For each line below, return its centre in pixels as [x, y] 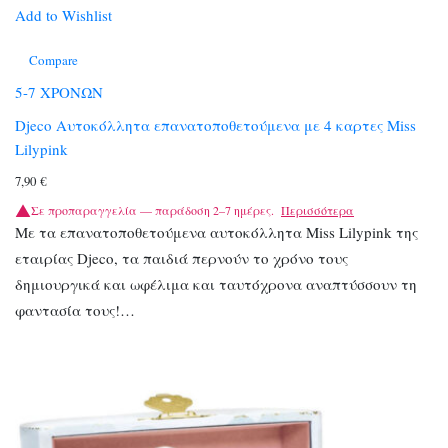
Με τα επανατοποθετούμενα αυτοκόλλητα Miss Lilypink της [216, 231]
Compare [53, 60]
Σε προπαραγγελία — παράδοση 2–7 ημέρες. [152, 209]
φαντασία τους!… [75, 309]
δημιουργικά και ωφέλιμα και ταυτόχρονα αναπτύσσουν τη [216, 283]
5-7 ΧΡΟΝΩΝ [59, 92]
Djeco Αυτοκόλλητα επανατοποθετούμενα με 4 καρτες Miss [215, 124]
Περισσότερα [317, 209]
